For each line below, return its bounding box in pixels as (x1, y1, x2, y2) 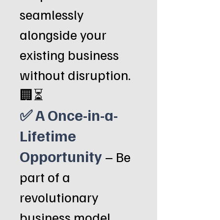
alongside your (20, 26, 107, 43)
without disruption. (20, 66, 131, 83)
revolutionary (20, 188, 98, 205)
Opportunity (20, 146, 102, 165)
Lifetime (20, 126, 76, 145)
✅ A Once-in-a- (20, 105, 118, 124)
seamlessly (20, 5, 83, 23)
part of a (20, 168, 70, 185)
